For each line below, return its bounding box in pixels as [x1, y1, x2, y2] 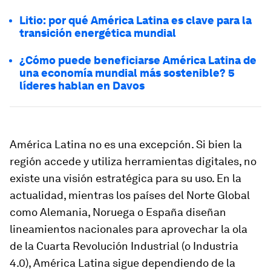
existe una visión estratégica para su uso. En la [10, 172, 241, 184]
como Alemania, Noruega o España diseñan [10, 206, 226, 218]
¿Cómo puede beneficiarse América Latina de [19, 54, 256, 67]
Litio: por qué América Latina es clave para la [19, 14, 252, 27]
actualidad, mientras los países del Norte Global [10, 189, 250, 201]
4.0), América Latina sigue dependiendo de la [10, 256, 235, 269]
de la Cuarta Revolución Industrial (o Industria [10, 240, 238, 252]
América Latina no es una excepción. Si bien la [10, 138, 242, 151]
